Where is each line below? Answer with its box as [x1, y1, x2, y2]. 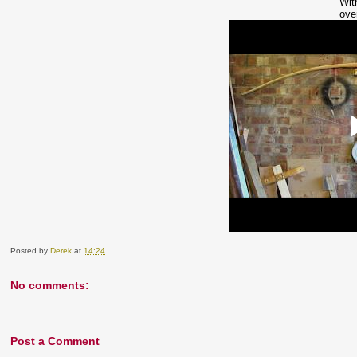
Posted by [10, 246, 51, 255]
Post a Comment [10, 335, 100, 348]
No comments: [10, 279, 90, 292]
